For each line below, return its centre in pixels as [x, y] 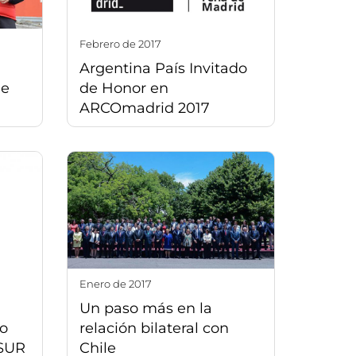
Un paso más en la [145, 308]
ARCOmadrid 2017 [144, 108]
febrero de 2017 [123, 44]
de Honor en [124, 89]
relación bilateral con [154, 328]
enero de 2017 [119, 283]
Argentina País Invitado [163, 69]
